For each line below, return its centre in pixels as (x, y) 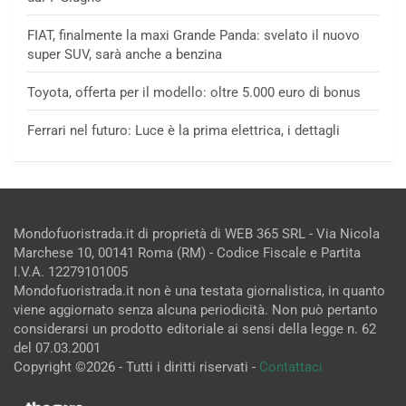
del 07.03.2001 (57, 348)
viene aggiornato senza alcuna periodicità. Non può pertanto (196, 309)
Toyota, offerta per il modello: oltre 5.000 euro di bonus (194, 92)
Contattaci (291, 367)
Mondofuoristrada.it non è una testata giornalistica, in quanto (199, 290)
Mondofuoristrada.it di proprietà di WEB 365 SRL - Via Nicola (197, 233)
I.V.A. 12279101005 (71, 271)
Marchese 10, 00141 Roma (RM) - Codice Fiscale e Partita (187, 252)
